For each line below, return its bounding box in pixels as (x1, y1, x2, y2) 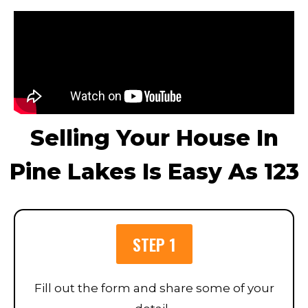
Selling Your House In (30, 124, 278, 152)
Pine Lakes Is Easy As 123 (9, 158, 299, 186)
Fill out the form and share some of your (34, 281, 274, 296)
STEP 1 (132, 232, 176, 257)
